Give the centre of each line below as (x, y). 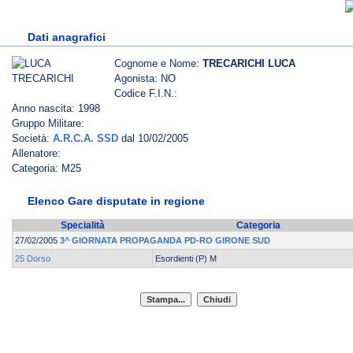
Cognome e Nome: (158, 63)
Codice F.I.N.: (146, 93)
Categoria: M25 (46, 168)
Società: (32, 138)
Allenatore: (36, 153)
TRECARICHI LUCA (249, 63)
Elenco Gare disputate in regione (116, 201)
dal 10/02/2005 (153, 138)
